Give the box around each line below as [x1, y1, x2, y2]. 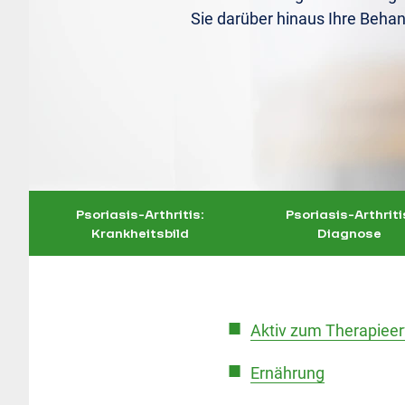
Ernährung [250, 363, 325, 382]
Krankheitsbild [91, 225, 190, 240]
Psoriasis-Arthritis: [76, 206, 205, 221]
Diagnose [317, 225, 382, 240]
